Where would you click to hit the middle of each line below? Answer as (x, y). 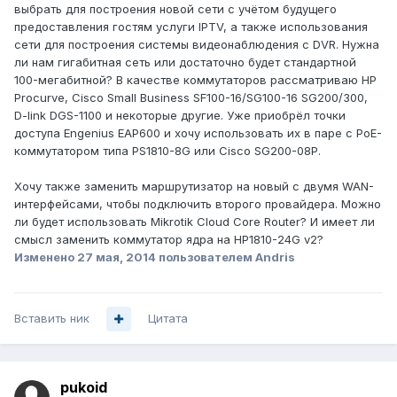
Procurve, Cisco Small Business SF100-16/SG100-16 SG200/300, (191, 98)
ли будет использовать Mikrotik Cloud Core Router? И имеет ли (195, 222)
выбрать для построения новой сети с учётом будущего (175, 9)
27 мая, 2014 (117, 257)
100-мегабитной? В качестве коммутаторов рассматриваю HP (195, 80)
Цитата (168, 319)
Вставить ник (52, 319)
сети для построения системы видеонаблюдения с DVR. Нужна (197, 45)
